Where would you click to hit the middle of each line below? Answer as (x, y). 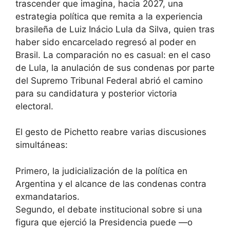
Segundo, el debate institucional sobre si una (109, 209)
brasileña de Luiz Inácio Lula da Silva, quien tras (115, 29)
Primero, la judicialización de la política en (101, 171)
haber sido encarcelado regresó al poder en (106, 42)
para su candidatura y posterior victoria (96, 93)
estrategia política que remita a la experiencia (109, 16)
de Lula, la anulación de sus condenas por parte (115, 68)
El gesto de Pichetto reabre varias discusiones (111, 132)
